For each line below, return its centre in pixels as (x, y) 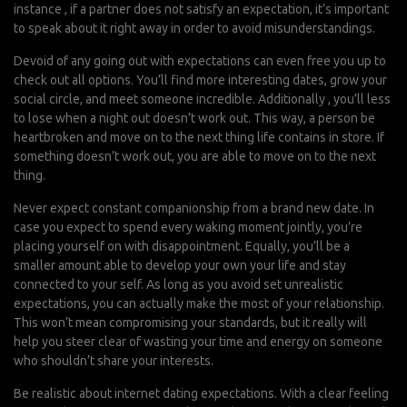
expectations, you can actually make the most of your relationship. (199, 303)
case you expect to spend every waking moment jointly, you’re (188, 227)
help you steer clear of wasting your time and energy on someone (198, 342)
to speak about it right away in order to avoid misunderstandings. (194, 28)
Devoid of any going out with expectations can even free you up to (200, 61)
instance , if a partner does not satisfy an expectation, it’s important (201, 9)
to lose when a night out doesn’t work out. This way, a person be (194, 118)
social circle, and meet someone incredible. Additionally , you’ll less (202, 99)
